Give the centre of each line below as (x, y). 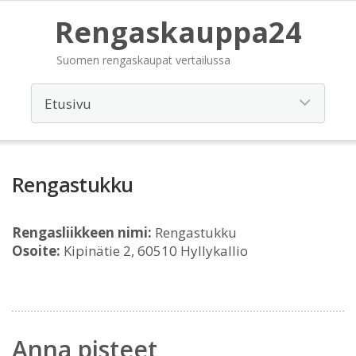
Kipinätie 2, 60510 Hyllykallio (154, 251)
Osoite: (36, 251)
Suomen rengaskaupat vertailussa (143, 60)
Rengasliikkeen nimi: (82, 232)
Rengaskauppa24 (178, 32)
